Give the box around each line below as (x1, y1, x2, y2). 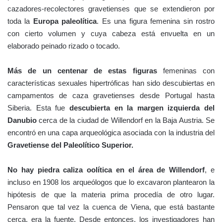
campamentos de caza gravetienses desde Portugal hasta (7, 91, 215, 100)
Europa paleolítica (33, 16, 97, 25)
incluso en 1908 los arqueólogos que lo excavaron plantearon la (7, 177, 215, 186)
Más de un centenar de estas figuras (7, 66, 157, 75)
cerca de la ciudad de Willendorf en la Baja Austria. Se (37, 115, 215, 124)
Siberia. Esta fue (7, 103, 69, 112)
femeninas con (157, 66, 215, 75)
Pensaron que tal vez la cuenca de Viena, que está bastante (7, 202, 215, 211)
